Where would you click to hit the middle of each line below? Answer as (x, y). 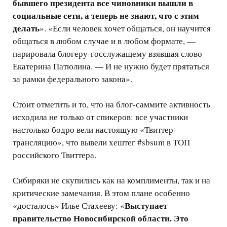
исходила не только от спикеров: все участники (100, 117)
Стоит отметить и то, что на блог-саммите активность (111, 104)
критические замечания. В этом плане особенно (101, 193)
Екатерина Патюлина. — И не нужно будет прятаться (111, 66)
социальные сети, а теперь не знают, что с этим (106, 16)
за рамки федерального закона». (72, 79)
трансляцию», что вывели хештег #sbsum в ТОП (101, 142)
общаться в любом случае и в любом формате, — (104, 41)
